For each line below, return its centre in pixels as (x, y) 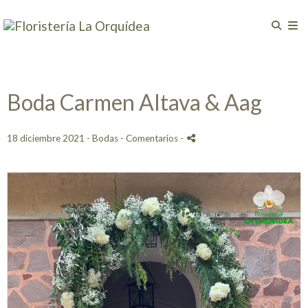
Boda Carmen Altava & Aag (134, 102)
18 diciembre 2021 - (49, 138)
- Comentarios (150, 138)
